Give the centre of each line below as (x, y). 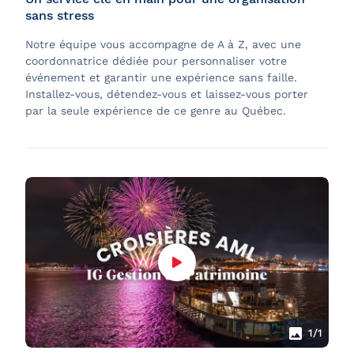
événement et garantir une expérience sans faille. (161, 77)
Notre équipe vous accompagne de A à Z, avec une (163, 44)
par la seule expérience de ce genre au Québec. (156, 111)
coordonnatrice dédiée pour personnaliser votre (156, 61)
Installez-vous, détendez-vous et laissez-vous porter (167, 94)
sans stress (60, 15)
